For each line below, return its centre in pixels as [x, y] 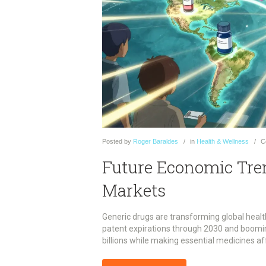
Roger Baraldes [156, 141]
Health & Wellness [223, 141]
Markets [134, 191]
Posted [112, 141]
